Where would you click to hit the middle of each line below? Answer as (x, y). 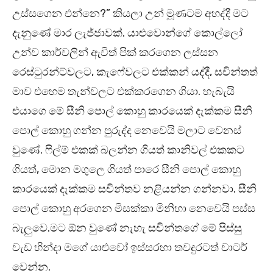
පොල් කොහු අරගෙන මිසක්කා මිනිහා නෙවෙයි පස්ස (134, 209)
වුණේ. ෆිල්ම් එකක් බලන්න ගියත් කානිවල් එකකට (128, 150)
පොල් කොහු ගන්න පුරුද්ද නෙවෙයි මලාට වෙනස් (127, 131)
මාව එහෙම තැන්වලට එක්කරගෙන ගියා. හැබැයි (123, 92)
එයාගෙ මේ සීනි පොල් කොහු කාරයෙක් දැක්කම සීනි (132, 111)
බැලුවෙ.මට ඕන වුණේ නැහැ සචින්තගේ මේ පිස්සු (127, 228)
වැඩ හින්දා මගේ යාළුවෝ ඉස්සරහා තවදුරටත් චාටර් (130, 248)
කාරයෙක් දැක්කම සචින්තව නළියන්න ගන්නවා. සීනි (134, 189)
